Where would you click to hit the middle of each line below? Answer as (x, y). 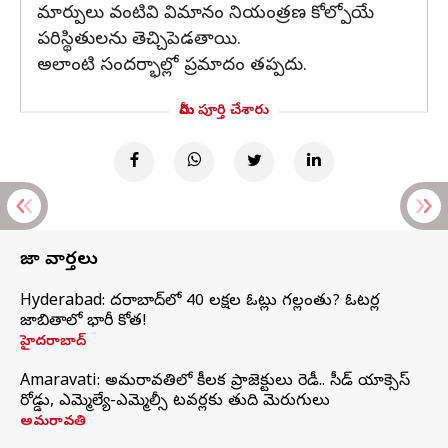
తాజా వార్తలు (59, 260)
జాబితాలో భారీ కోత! (83, 322)
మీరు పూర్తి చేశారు (224, 111)
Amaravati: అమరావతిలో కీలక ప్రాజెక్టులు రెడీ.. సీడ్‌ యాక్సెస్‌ (215, 382)
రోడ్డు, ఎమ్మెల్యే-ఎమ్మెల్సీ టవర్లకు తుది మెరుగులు (175, 402)
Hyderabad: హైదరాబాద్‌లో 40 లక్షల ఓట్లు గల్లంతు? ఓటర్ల (200, 302)
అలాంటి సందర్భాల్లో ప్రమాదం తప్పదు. (172, 66)
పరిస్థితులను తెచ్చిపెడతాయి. (139, 40)
